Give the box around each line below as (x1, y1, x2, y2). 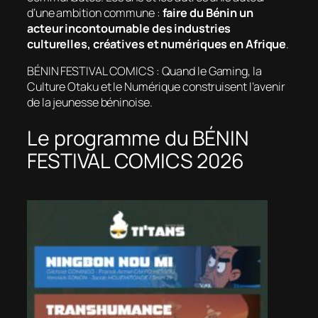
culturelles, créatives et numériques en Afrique (27, 35, 287, 52)
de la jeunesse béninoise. (27, 94, 153, 110)
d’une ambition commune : (27, 4, 163, 21)
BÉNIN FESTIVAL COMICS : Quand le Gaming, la (27, 62, 262, 79)
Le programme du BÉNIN (27, 124, 249, 152)
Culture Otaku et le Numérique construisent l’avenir (27, 78, 285, 94)
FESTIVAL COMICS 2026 (27, 146, 244, 175)
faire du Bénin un (162, 4, 253, 21)
